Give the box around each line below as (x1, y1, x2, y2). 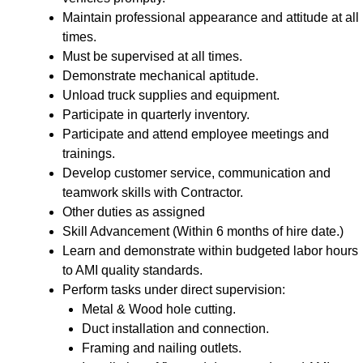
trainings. (62, 146, 115, 160)
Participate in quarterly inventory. (62, 107, 250, 122)
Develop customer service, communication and (62, 165, 331, 180)
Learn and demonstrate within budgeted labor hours (62, 243, 358, 258)
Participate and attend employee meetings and (62, 126, 329, 141)
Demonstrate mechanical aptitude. (62, 68, 258, 83)
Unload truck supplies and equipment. (62, 88, 280, 102)
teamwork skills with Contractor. (62, 185, 243, 199)
